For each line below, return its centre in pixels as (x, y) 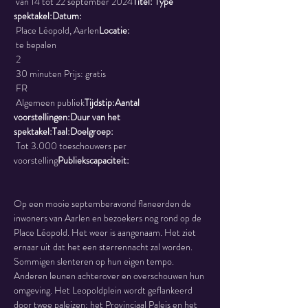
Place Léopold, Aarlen (57, 30)
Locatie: (114, 30)
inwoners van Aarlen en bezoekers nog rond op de (109, 218)
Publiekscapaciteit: (93, 160)
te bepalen (36, 45)
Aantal (128, 102)
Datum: (67, 16)
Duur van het (96, 117)
